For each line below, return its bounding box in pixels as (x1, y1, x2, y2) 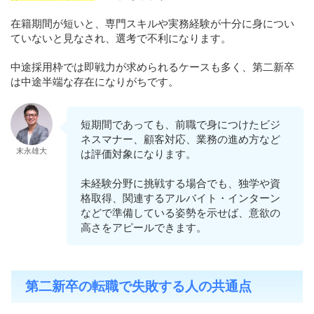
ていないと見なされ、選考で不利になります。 (11, 32, 231, 45)
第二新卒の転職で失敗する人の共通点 (25, 279, 252, 294)
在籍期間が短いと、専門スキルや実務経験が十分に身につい (11, 18, 294, 30)
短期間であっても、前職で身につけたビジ (81, 118, 280, 131)
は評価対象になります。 (81, 148, 196, 161)
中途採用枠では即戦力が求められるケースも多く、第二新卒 (11, 61, 294, 74)
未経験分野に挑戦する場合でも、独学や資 (81, 177, 280, 190)
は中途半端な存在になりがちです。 (11, 76, 179, 88)
